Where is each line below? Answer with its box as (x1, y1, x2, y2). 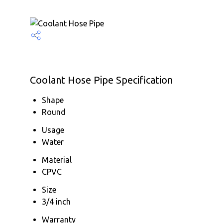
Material (42, 155, 72, 164)
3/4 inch (42, 197, 71, 206)
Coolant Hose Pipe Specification (30, 74, 173, 86)
